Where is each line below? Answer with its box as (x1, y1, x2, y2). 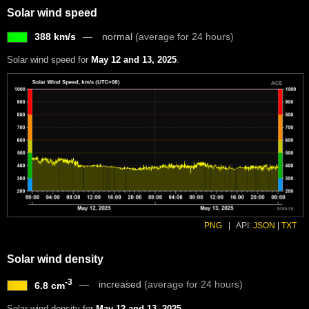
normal (102, 30, 135, 42)
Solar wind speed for (7, 54, 91, 65)
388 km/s (34, 30, 76, 42)
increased (99, 279, 144, 290)
